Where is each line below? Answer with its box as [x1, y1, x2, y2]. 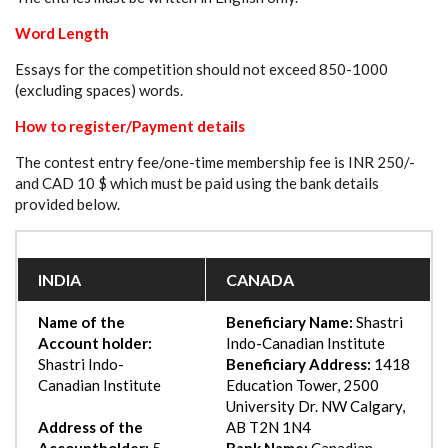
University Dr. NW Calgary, [226, 396, 405, 415]
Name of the [38, 312, 125, 331]
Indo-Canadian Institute [226, 333, 385, 352]
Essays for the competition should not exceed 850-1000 [15, 59, 388, 78]
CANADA [226, 269, 294, 289]
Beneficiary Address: [226, 354, 371, 373]
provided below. [15, 194, 120, 213]
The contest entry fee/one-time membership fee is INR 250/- [15, 152, 415, 171]
